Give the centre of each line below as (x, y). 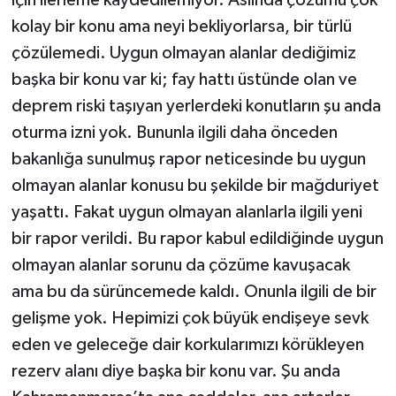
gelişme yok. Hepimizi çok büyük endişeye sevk (190, 318)
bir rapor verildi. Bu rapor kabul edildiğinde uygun (197, 238)
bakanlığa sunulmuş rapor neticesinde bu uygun (188, 159)
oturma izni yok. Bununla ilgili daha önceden (174, 132)
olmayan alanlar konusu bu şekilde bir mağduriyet (195, 185)
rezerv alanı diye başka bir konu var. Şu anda (175, 371)
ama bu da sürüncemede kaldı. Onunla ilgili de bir (194, 291)
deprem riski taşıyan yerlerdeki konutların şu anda (196, 106)
